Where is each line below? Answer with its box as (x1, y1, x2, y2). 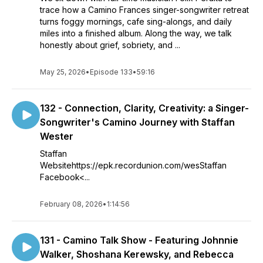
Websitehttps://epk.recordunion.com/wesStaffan (40, 160, 227, 170)
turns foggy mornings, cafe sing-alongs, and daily (40, 16, 232, 26)
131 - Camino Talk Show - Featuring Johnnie (40, 234, 238, 246)
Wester (40, 130, 73, 142)
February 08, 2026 (40, 200, 103, 208)
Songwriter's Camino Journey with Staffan (40, 116, 235, 128)
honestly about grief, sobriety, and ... (40, 40, 180, 50)
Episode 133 (90, 68, 133, 76)
